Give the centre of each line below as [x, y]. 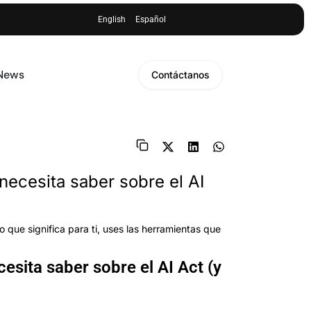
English [112, 19]
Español [151, 19]
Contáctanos [180, 75]
